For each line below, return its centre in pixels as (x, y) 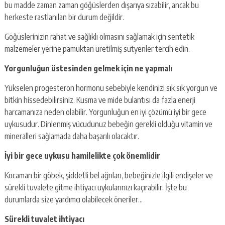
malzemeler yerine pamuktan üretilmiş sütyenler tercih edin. (97, 48)
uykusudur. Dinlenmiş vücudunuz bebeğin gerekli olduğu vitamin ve (108, 124)
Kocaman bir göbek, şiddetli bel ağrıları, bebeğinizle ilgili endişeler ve (108, 175)
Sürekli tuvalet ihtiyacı (44, 219)
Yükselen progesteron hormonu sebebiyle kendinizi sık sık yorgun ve (111, 88)
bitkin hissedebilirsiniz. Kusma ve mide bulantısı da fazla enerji (100, 100)
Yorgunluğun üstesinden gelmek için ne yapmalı (88, 68)
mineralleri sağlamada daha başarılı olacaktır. (72, 136)
